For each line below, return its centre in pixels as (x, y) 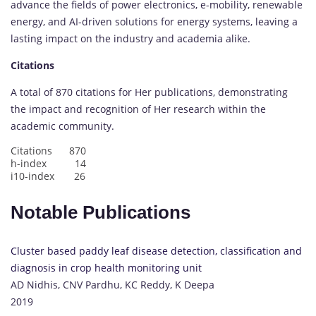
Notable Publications (103, 212)
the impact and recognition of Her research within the (138, 109)
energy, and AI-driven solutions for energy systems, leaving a (154, 21)
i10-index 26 (48, 176)
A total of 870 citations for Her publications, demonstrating (149, 92)
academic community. (62, 126)
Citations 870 (48, 150)
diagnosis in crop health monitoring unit (106, 267)
